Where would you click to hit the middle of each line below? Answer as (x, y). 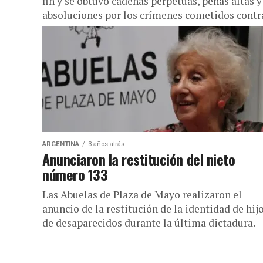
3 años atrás (106, 144)
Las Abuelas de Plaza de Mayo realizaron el (142, 195)
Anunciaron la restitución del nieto (139, 159)
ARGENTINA (61, 144)
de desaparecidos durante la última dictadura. (149, 223)
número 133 (75, 174)
